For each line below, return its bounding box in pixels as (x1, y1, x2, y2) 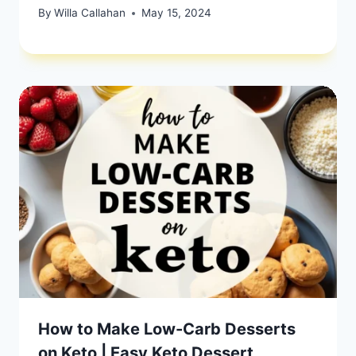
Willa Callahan (54, 6, 126, 20)
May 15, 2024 (141, 6, 212, 20)
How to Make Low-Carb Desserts (38, 319, 296, 339)
